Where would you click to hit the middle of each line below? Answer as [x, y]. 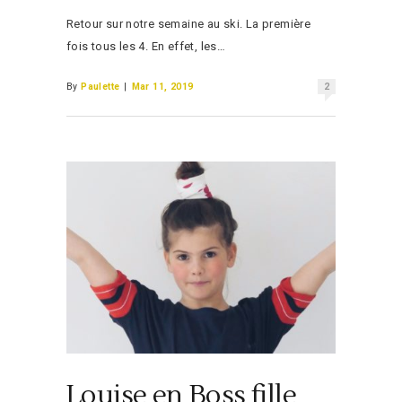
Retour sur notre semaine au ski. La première [189, 24]
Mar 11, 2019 [162, 87]
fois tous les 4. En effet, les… [146, 47]
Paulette [100, 87]
